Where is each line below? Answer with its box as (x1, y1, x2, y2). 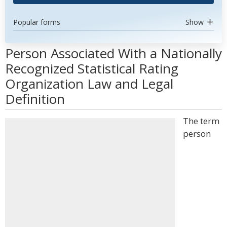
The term (183, 115, 219, 127)
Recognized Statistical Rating (5, 59, 178, 78)
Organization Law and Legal (5, 74, 173, 93)
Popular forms (13, 17, 60, 27)
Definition (5, 90, 65, 108)
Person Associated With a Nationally (5, 44, 222, 62)
